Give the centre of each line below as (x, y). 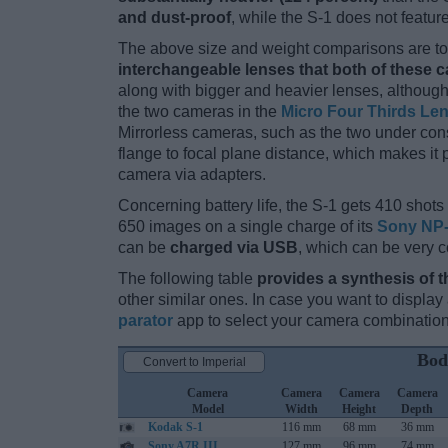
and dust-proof (174, 18)
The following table (187, 279)
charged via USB (234, 248)
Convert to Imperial (194, 362)
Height (359, 409)
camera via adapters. (192, 175)
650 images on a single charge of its (247, 227)
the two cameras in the (199, 112)
